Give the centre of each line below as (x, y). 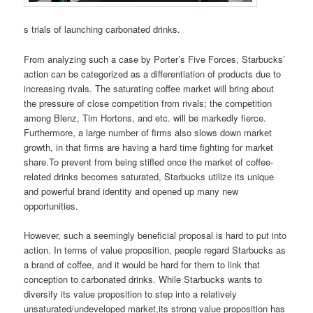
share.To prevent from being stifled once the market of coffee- (149, 161)
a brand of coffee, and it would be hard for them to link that (142, 264)
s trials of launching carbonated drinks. (102, 29)
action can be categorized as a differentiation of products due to (153, 73)
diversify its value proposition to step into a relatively (131, 293)
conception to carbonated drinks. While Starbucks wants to (143, 279)
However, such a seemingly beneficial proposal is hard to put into (155, 235)
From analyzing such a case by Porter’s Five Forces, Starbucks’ (155, 59)
